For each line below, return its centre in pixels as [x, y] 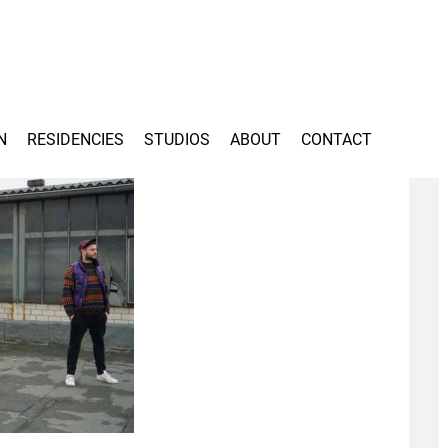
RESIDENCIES [75, 139]
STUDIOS [177, 139]
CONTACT [336, 139]
